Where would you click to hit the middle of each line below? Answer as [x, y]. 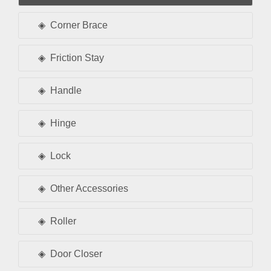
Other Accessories [89, 188]
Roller [63, 221]
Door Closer [76, 253]
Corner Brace [79, 25]
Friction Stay [77, 57]
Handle [66, 90]
